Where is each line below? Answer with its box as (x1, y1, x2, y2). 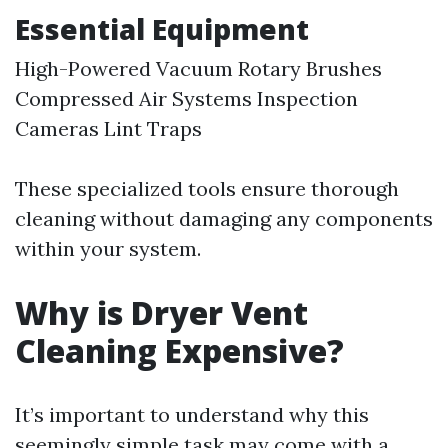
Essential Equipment (15, 10, 309, 49)
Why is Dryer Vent (15, 291, 308, 335)
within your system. (15, 236, 201, 262)
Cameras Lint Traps (15, 116, 202, 142)
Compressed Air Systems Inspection (15, 86, 358, 112)
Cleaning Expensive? (15, 329, 344, 373)
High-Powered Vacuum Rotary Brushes (15, 56, 382, 82)
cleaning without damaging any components (15, 206, 433, 232)
